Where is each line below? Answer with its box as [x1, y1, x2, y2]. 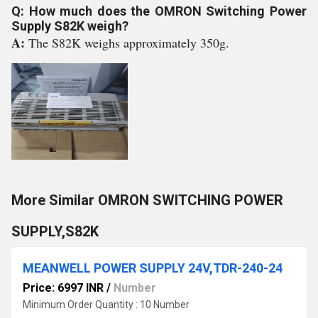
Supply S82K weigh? [11, 18, 128, 33]
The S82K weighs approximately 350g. [28, 34, 229, 51]
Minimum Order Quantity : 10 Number [23, 299, 190, 310]
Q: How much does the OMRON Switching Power [11, 4, 307, 18]
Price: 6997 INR [23, 281, 104, 295]
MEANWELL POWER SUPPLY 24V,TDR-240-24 [23, 261, 283, 275]
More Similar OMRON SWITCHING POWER [11, 192, 283, 209]
